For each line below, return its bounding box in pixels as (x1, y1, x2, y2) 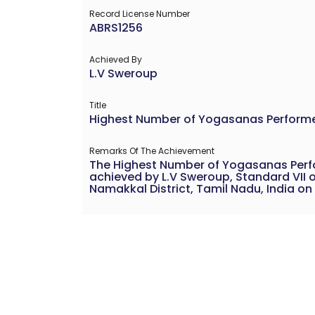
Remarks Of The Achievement (89, 144, 214, 157)
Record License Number (89, 7, 190, 20)
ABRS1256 (89, 19, 143, 36)
